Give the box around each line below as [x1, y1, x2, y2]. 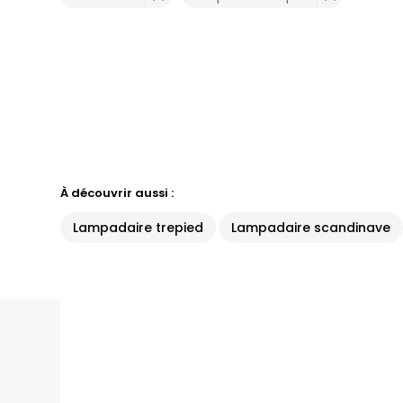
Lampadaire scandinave [231, 219, 391, 237]
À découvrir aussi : [60, 184, 175, 201]
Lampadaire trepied [73, 219, 204, 237]
